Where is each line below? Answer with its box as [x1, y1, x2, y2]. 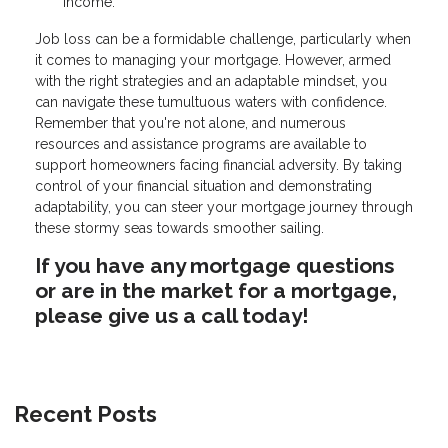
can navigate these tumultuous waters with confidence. [35, 94, 387, 111]
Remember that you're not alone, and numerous [35, 115, 346, 132]
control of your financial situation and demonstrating [35, 178, 372, 195]
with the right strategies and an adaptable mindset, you [35, 73, 387, 90]
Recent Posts [14, 401, 157, 428]
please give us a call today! [35, 303, 309, 329]
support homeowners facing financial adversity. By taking [35, 157, 402, 174]
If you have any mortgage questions [35, 253, 394, 279]
